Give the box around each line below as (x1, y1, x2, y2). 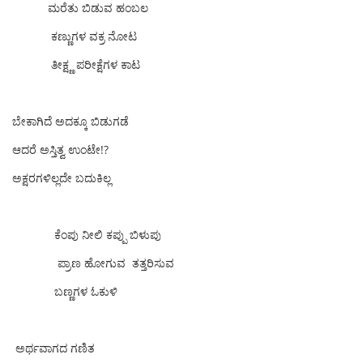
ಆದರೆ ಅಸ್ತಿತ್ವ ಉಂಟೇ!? (12, 142, 109, 157)
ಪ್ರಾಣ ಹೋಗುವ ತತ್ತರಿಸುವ (12, 255, 184, 271)
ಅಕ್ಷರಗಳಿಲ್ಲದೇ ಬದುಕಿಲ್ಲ (12, 170, 111, 186)
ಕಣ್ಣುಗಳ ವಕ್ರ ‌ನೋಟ (12, 28, 137, 44)
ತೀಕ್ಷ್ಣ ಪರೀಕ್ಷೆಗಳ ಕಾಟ (12, 57, 140, 72)
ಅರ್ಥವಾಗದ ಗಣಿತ (12, 340, 95, 356)
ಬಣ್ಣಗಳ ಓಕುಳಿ (12, 284, 117, 299)
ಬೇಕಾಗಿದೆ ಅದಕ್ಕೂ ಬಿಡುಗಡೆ (12, 113, 129, 129)
